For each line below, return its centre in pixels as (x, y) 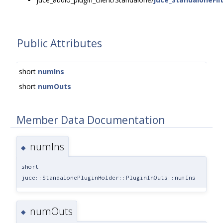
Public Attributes (59, 43)
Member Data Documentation (91, 120)
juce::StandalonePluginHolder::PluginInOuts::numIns (109, 178)
